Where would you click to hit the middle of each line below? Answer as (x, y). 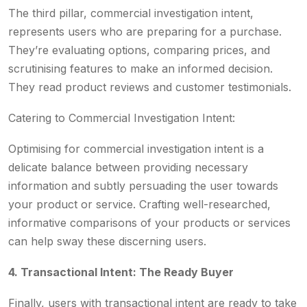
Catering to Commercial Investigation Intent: (123, 118)
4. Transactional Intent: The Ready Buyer (121, 272)
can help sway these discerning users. (107, 241)
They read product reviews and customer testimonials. (150, 87)
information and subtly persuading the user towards (143, 186)
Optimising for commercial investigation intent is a (136, 149)
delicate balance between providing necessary (128, 167)
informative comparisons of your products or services (149, 223)
